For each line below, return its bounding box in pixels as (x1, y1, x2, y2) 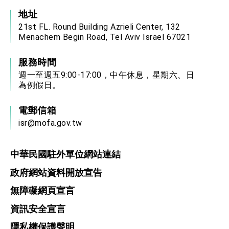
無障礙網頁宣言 (10, 185, 75, 196)
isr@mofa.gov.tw (18, 118, 82, 128)
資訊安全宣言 (10, 203, 65, 214)
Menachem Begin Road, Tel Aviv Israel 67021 (18, 32, 191, 42)
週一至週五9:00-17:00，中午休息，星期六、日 (18, 70, 194, 80)
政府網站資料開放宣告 (10, 167, 102, 178)
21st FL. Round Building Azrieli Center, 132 (18, 22, 180, 32)
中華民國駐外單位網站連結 (10, 149, 121, 160)
